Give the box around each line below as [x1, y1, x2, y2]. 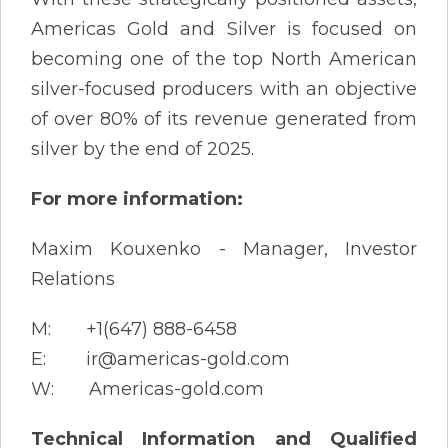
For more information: [31, 187, 243, 210]
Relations [31, 267, 115, 290]
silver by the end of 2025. [31, 137, 254, 160]
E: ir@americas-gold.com [31, 347, 290, 370]
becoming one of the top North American [31, 47, 417, 70]
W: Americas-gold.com [31, 377, 264, 400]
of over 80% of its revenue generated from [31, 107, 417, 130]
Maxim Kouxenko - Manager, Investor [31, 237, 417, 260]
